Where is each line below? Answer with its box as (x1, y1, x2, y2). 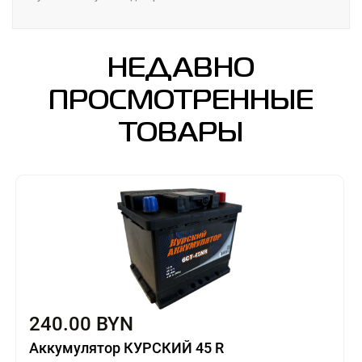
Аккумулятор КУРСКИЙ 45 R (28, 339, 224, 356)
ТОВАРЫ (119, 121, 243, 146)
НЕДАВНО (107, 57, 255, 82)
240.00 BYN (28, 312, 133, 335)
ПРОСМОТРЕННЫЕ (48, 89, 314, 114)
